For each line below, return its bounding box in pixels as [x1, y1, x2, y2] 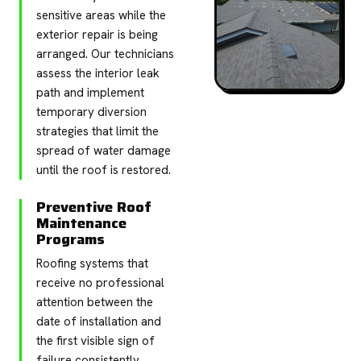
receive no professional [36, 274, 164, 291]
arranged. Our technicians [36, 45, 174, 62]
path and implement [36, 84, 144, 101]
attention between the [36, 293, 153, 310]
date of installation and [36, 313, 161, 330]
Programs [36, 227, 105, 251]
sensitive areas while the [36, 6, 166, 23]
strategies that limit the [36, 122, 159, 139]
